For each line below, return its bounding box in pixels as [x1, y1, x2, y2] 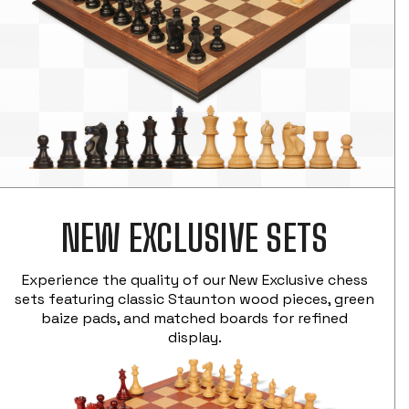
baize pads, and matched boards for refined [41, 309, 349, 329]
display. [167, 328, 222, 348]
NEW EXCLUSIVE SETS [60, 216, 329, 261]
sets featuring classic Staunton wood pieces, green [15, 289, 375, 309]
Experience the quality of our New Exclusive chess [21, 270, 368, 290]
